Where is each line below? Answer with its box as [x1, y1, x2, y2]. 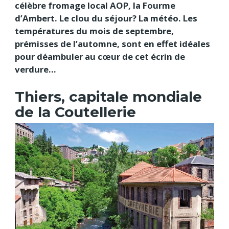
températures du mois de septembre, [15, 25, 174, 37]
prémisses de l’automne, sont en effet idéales [15, 38, 210, 50]
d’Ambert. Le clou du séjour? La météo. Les [15, 12, 197, 25]
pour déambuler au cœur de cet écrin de [15, 51, 185, 63]
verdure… [15, 63, 56, 76]
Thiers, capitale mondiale [15, 87, 202, 105]
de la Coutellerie [15, 103, 136, 121]
